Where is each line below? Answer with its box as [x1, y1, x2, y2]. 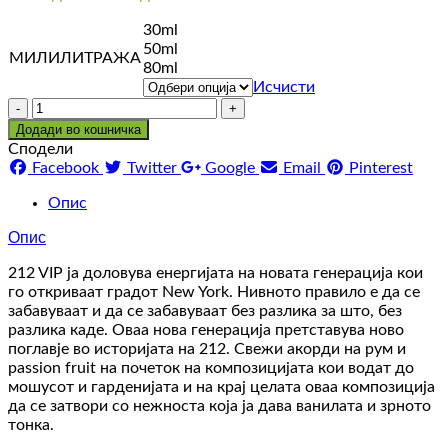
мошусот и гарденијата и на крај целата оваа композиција [8, 379, 435, 396]
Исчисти [253, 79, 315, 96]
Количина [31, 98, 102, 115]
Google [205, 160, 255, 177]
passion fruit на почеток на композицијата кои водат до [8, 360, 414, 377]
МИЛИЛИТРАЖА [9, 50, 141, 67]
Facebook [32, 160, 99, 177]
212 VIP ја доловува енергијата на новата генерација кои [8, 265, 423, 282]
